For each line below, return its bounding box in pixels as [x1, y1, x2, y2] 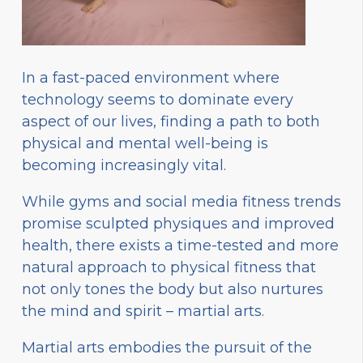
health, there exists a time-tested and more [22, 237, 339, 255]
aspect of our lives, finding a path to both [22, 113, 320, 131]
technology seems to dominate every [22, 91, 293, 109]
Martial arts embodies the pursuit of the [22, 339, 312, 357]
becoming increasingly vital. [22, 156, 226, 175]
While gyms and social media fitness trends [22, 193, 341, 211]
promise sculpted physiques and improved [22, 215, 335, 233]
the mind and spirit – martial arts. [22, 302, 264, 321]
